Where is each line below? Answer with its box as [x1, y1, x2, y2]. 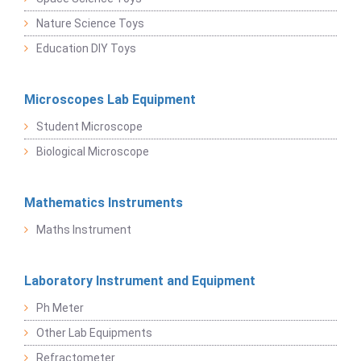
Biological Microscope [36, 144, 149, 158]
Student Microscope [36, 119, 143, 133]
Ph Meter [36, 301, 84, 314]
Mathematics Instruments [24, 194, 183, 210]
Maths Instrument [36, 222, 131, 236]
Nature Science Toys [36, 16, 144, 30]
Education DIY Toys [36, 41, 136, 55]
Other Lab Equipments [36, 326, 152, 339]
